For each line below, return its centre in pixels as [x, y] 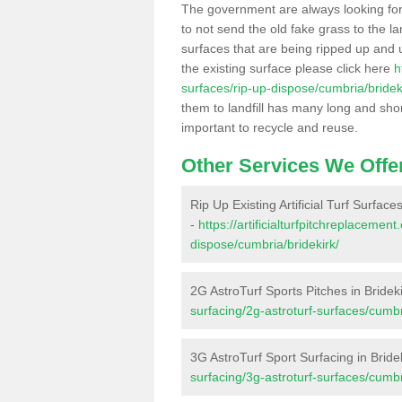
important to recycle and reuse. [270, 127]
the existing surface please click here [288, 68]
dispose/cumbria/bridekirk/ [265, 244]
